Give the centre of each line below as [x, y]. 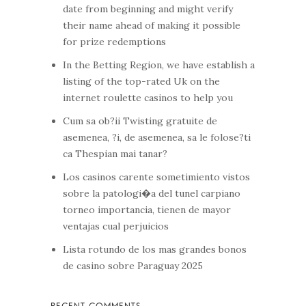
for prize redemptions [115, 42]
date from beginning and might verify [148, 9]
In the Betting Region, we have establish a [159, 65]
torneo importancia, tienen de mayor [147, 210]
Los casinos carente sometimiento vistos [157, 177]
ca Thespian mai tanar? [115, 154]
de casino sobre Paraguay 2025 [133, 266]
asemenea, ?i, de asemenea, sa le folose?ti [157, 137]
